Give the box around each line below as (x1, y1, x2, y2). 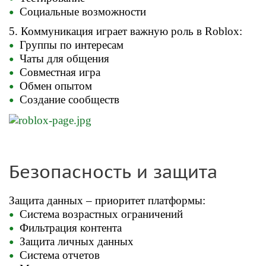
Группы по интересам (20, 39, 123, 52)
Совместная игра (20, 66, 100, 79)
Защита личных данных (20, 235, 134, 248)
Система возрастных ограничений (20, 208, 183, 221)
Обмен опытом (20, 80, 92, 93)
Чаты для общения (20, 52, 109, 65)
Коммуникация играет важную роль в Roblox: (21, 25, 242, 38)
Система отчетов (20, 249, 100, 262)
